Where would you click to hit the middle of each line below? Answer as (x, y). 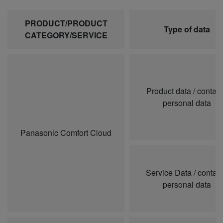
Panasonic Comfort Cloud (66, 133)
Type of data (187, 29)
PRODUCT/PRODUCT (66, 23)
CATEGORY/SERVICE (66, 35)
